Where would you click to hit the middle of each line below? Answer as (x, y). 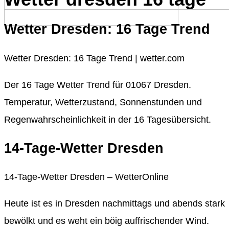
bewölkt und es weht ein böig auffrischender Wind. (107, 221)
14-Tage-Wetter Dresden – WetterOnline (86, 177)
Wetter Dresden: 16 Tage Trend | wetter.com (94, 58)
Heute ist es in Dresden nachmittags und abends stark (114, 204)
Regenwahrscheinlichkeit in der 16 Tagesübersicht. (108, 119)
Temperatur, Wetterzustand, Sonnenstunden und (103, 102)
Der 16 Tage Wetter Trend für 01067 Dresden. (98, 85)
